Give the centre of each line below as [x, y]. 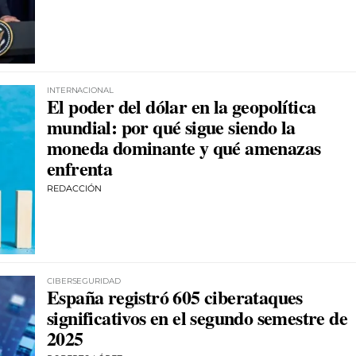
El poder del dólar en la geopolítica [182, 106]
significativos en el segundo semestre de [197, 317]
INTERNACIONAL [80, 90]
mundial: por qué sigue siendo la [171, 126]
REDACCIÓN [74, 188]
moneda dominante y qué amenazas [184, 147]
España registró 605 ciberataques [175, 296]
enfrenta [80, 168]
